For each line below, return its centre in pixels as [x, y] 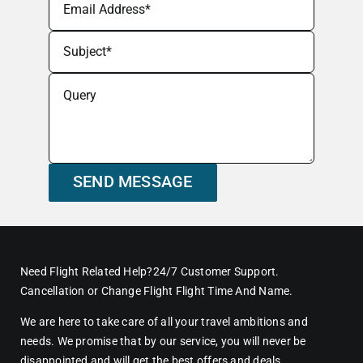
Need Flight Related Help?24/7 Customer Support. [149, 271]
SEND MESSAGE [132, 181]
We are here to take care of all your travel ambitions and [164, 321]
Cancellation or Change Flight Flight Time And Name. [156, 290]
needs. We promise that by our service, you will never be [163, 341]
